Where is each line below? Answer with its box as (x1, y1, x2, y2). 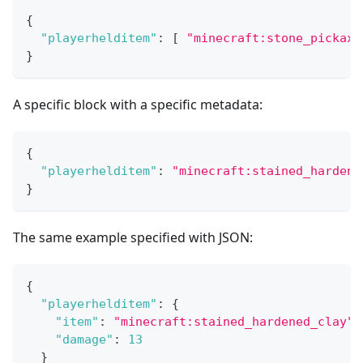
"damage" (55, 331, 113, 347)
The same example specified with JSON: (13, 228, 253, 246)
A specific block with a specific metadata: (13, 95, 263, 113)
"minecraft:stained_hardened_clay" (113, 314, 354, 329)
